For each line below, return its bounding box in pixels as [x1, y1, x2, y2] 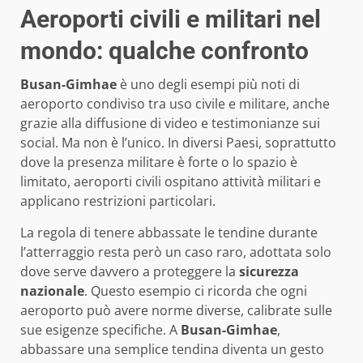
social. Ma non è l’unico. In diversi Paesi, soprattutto [20, 133, 336, 152]
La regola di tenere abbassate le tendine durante [20, 223, 318, 241]
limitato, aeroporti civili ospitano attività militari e [20, 172, 321, 190]
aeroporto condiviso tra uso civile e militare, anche [20, 94, 330, 113]
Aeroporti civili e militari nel [20, 4, 321, 33]
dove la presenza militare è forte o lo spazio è [20, 152, 297, 171]
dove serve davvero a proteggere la [20, 262, 239, 280]
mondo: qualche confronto [20, 36, 309, 65]
